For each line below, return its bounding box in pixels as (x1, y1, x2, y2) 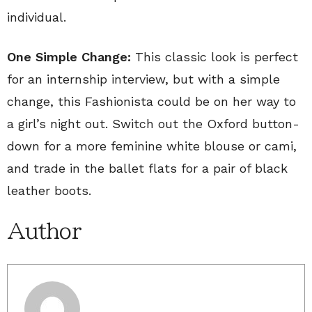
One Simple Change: (7, 49, 131, 64)
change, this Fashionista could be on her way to (7, 94, 296, 109)
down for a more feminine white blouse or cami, (7, 139, 297, 153)
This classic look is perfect (131, 49, 298, 64)
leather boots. (7, 183, 91, 198)
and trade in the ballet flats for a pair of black (7, 161, 288, 175)
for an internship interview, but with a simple (7, 72, 280, 86)
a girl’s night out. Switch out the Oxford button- (7, 116, 299, 131)
